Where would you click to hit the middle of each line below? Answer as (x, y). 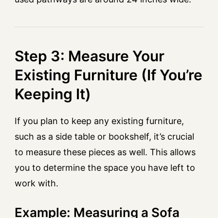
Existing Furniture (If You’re (109, 75)
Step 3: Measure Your (90, 56)
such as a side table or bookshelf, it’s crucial (104, 136)
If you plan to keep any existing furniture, (99, 121)
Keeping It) (53, 94)
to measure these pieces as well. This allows (105, 152)
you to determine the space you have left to (105, 167)
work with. (36, 183)
